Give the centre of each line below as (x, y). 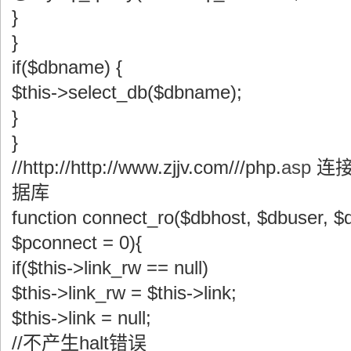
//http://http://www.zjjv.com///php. (147, 167)
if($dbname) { (67, 67)
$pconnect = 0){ (77, 242)
